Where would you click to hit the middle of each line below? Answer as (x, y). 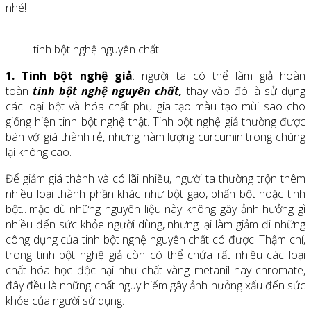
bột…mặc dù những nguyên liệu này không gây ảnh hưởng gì (155, 209)
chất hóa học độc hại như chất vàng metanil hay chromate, (155, 270)
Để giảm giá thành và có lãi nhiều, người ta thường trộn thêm (155, 179)
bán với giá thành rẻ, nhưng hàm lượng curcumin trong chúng (155, 137)
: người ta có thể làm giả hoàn (219, 76)
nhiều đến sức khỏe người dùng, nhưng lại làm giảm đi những (155, 225)
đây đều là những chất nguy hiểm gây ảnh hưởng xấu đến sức (155, 286)
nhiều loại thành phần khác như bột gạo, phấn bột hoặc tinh (155, 194)
